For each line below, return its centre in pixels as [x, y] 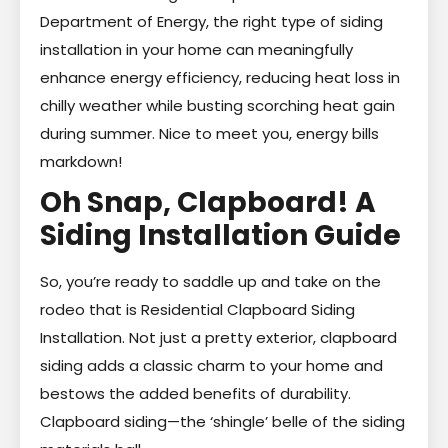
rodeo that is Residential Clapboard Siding [197, 309]
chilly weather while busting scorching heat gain [217, 105]
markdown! [81, 161]
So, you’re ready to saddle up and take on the [210, 281]
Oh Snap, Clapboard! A [208, 202]
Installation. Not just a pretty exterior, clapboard [218, 337]
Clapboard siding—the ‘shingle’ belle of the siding [222, 421]
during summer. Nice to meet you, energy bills [209, 133]
